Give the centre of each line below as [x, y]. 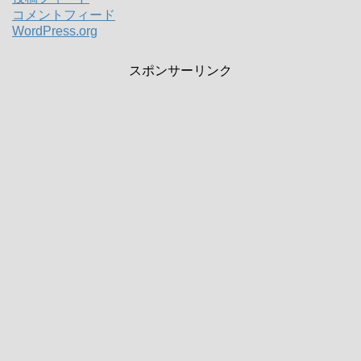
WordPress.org [55, 31]
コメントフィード [64, 15]
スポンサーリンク [180, 70]
